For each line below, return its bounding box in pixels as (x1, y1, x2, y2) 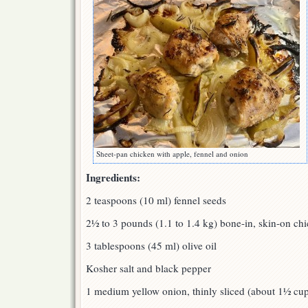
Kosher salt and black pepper (86, 261, 211, 276)
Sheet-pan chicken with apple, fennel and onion (96, 148, 248, 159)
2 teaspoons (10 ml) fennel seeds (86, 193, 226, 208)
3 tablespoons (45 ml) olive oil (86, 239, 217, 253)
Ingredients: (86, 170, 140, 186)
